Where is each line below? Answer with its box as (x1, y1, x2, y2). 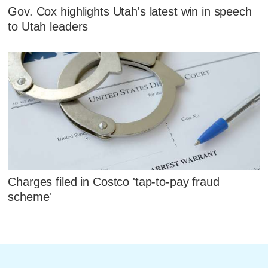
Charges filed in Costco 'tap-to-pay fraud (8, 175, 220, 189)
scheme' (8, 190, 52, 204)
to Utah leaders (8, 20, 89, 33)
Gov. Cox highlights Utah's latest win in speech (8, 5, 252, 19)
